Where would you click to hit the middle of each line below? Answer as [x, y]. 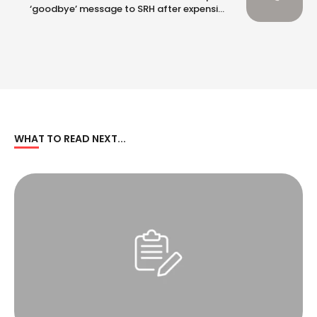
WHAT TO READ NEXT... [70, 139]
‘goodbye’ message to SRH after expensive [129, 8]
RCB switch [203, 21]
